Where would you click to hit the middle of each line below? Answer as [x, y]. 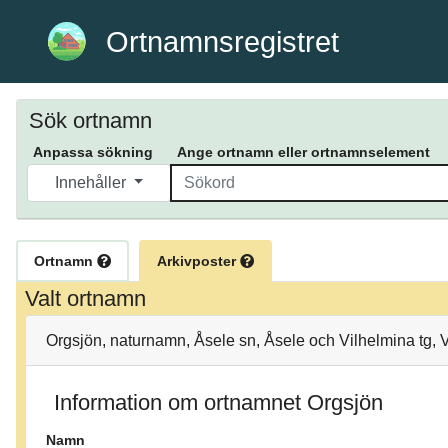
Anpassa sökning [93, 152]
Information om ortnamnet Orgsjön [218, 403]
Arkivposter [198, 261]
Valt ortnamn [85, 299]
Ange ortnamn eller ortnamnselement [303, 152]
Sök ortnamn [90, 121]
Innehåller [92, 183]
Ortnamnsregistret [223, 41]
